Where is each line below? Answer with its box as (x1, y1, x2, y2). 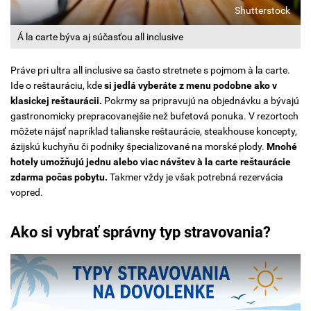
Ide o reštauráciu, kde (10, 80, 104, 92)
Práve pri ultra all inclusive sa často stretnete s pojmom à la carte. (10, 65, 290, 76)
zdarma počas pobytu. (10, 171, 108, 183)
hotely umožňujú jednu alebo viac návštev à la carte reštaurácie (10, 156, 291, 168)
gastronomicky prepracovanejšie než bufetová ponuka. (10, 110, 249, 122)
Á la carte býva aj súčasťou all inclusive (17, 31, 183, 43)
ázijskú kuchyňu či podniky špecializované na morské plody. (10, 141, 267, 153)
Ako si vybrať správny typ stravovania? (10, 224, 271, 242)
